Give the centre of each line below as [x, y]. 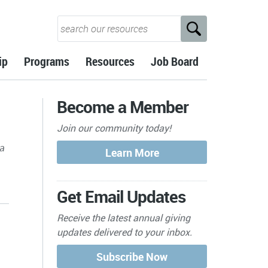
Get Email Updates [121, 196]
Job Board [175, 62]
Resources [110, 62]
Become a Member [123, 106]
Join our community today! [114, 128]
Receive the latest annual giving [124, 217]
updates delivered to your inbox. [125, 232]
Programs [47, 62]
